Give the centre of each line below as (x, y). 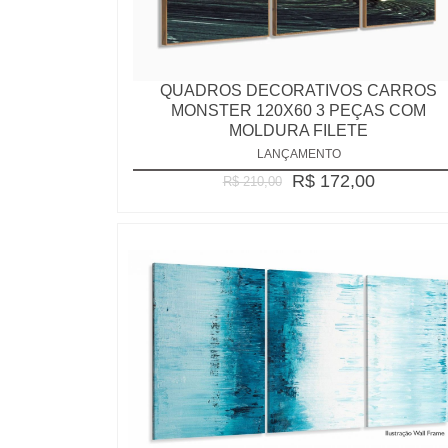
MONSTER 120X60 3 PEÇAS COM (299, 110)
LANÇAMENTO (298, 154)
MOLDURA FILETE (299, 130)
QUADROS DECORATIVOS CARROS (299, 90)
